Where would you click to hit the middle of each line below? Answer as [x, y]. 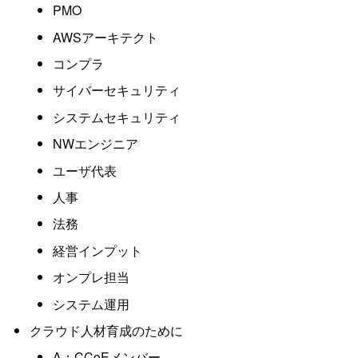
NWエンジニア [95, 144]
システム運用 [91, 304]
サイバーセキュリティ [116, 90]
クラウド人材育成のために [106, 330]
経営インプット [97, 250]
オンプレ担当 [91, 277]
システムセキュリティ [116, 117]
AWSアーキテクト [105, 37]
